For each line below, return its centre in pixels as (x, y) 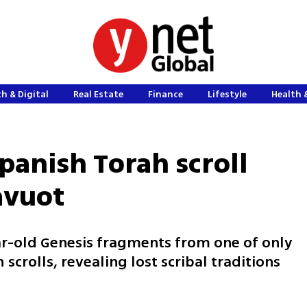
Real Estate (99, 94)
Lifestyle (228, 94)
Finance (166, 94)
